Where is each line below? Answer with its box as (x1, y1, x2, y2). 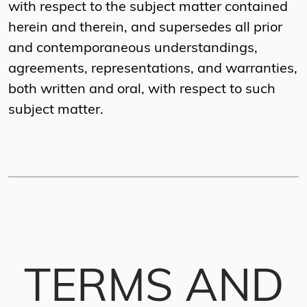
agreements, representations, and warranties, (8, 62, 297, 77)
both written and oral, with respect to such (8, 83, 275, 97)
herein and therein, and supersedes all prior (8, 21, 282, 36)
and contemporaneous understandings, (8, 42, 258, 56)
